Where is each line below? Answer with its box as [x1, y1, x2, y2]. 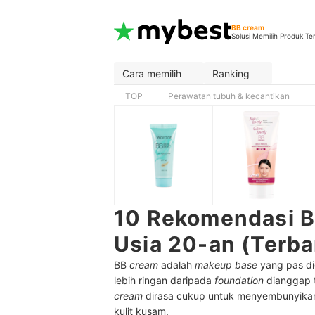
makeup [195, 259, 232, 271]
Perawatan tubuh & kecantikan [168, 91, 290, 101]
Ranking [212, 67, 250, 79]
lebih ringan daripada [114, 274, 214, 286]
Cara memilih [122, 67, 181, 79]
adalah [158, 259, 195, 271]
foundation [214, 274, 264, 286]
